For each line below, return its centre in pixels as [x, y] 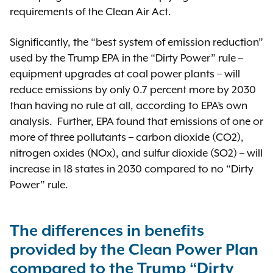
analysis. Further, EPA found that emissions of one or [136, 121]
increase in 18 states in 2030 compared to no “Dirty [132, 169]
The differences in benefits [107, 231]
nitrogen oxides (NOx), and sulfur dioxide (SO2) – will [136, 153]
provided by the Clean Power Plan [134, 250]
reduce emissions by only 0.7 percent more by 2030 [133, 90]
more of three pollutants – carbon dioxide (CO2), [127, 137]
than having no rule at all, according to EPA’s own [129, 105]
